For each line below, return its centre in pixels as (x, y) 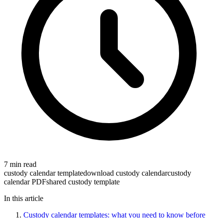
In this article (24, 198)
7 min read (20, 164)
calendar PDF (25, 182)
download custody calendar (125, 173)
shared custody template (83, 182)
